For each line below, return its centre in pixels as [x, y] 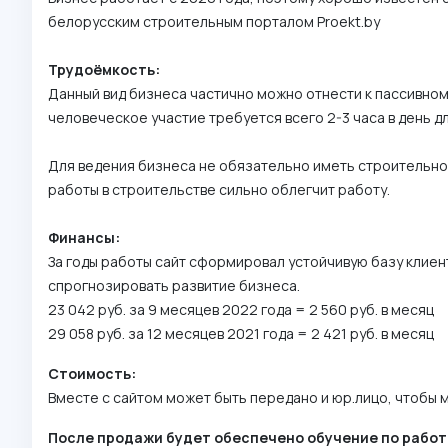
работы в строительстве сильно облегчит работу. [219, 190]
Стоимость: [92, 374]
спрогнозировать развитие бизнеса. [174, 286]
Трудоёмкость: [104, 70]
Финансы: [84, 238]
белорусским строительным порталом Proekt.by [214, 22]
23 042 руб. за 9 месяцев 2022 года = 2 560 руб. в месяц [241, 310]
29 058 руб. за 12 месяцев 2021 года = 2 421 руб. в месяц [242, 334]
